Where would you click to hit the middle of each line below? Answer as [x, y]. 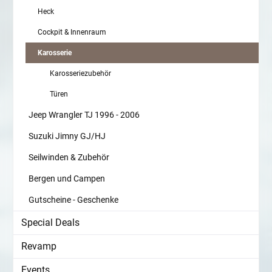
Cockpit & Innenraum [72, 32]
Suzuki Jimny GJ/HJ [67, 136]
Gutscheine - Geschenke [73, 200]
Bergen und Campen [67, 179]
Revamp [39, 246]
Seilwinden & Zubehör [69, 158]
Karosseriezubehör [80, 74]
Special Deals [50, 223]
